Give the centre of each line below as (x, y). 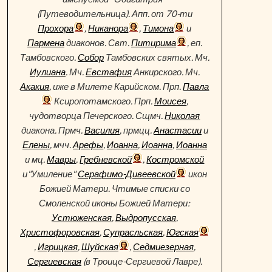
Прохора (56, 28)
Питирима (153, 42)
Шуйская (100, 246)
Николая (182, 115)
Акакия (35, 86)
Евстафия (108, 72)
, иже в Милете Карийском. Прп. (116, 86)
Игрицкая (57, 246)
